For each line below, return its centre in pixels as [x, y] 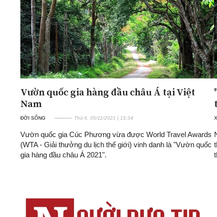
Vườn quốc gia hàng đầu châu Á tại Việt [108, 92]
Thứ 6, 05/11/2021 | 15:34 [104, 118]
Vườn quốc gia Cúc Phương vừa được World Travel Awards [116, 134]
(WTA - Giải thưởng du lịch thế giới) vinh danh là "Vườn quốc [116, 144]
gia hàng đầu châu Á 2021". [63, 155]
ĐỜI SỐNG [33, 118]
